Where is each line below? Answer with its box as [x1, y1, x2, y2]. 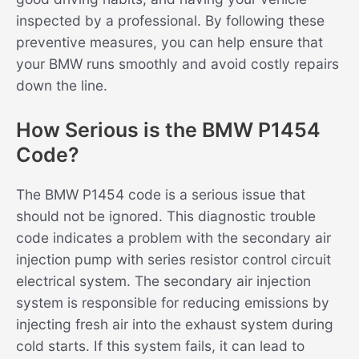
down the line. [16, 76, 107, 94]
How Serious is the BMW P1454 [16, 118, 321, 143]
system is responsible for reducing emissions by [16, 294, 329, 312]
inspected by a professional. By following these [16, 11, 325, 29]
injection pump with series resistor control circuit [16, 251, 331, 268]
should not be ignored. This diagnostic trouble [16, 208, 316, 225]
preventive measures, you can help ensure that [16, 33, 323, 50]
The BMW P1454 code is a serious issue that [16, 186, 305, 204]
